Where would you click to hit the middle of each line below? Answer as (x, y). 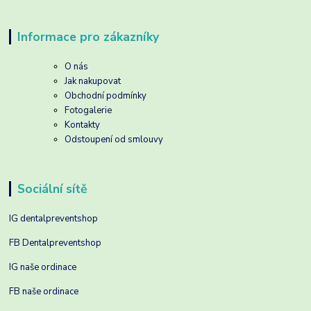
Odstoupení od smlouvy (114, 139)
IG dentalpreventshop (54, 218)
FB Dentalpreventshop (56, 243)
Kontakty (83, 125)
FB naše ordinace (44, 291)
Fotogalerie (89, 110)
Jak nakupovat (93, 81)
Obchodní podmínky (106, 95)
